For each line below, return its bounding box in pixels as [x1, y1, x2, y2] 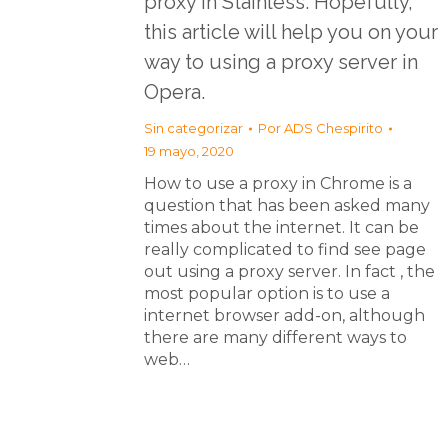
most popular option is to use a [144, 284, 390, 303]
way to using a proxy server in [144, 50, 418, 74]
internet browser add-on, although [144, 306, 425, 325]
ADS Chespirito [284, 120, 383, 136]
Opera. [144, 80, 205, 104]
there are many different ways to [144, 328, 407, 347]
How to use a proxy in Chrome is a [144, 174, 412, 193]
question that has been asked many [144, 196, 430, 215]
